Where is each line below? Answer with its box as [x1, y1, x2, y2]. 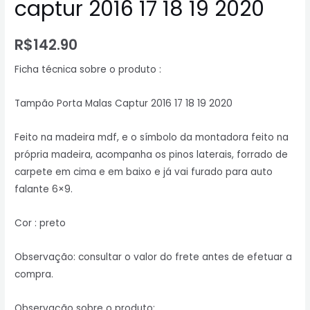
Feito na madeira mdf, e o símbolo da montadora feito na [15, 131, 289, 145]
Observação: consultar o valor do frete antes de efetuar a [15, 250, 293, 264]
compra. [15, 268, 54, 282]
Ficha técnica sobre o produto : [15, 63, 162, 77]
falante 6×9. [15, 183, 73, 197]
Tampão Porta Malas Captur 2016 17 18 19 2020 [15, 97, 233, 111]
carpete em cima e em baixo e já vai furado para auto [15, 165, 273, 179]
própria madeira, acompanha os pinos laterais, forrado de [15, 148, 289, 162]
